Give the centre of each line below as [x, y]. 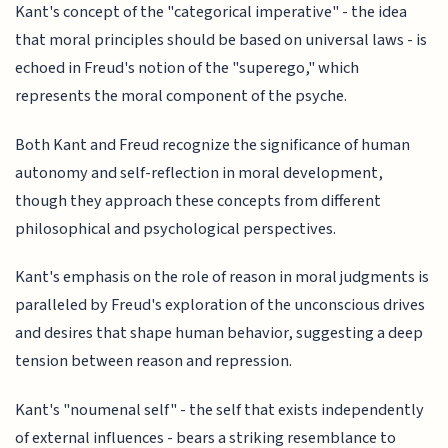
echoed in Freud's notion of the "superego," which [187, 68]
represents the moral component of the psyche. [181, 96]
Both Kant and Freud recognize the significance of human [213, 144]
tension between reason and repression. [154, 361]
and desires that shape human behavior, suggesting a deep [219, 333]
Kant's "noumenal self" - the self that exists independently [220, 409]
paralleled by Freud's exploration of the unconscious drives [220, 305]
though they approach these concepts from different [198, 200]
